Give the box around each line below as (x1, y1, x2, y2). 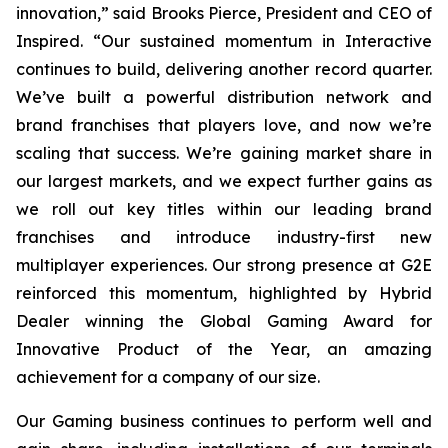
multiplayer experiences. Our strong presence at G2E (16, 255, 432, 275)
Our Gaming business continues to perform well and (16, 411, 432, 431)
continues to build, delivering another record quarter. (16, 59, 432, 79)
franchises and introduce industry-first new (16, 227, 432, 247)
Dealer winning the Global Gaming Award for (16, 311, 432, 331)
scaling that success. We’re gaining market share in (16, 143, 432, 163)
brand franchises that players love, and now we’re (16, 115, 432, 135)
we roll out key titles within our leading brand (16, 199, 432, 219)
